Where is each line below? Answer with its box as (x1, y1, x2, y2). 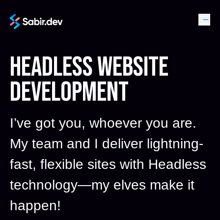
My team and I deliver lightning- (10, 136, 203, 151)
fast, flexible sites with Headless (10, 157, 206, 172)
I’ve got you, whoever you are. (10, 115, 196, 131)
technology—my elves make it (10, 177, 194, 192)
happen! (10, 198, 61, 213)
